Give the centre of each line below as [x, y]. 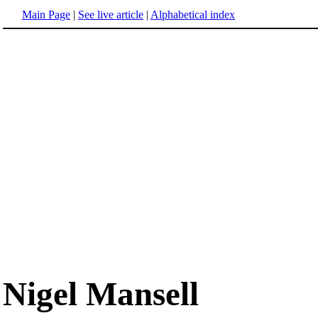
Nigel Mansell [101, 294]
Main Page [46, 15]
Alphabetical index [193, 15]
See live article [111, 15]
